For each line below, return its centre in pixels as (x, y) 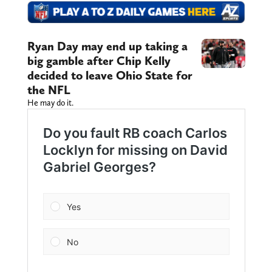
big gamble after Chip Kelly (99, 61)
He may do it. (50, 103)
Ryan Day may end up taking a (107, 46)
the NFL (49, 90)
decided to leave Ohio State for (110, 76)
